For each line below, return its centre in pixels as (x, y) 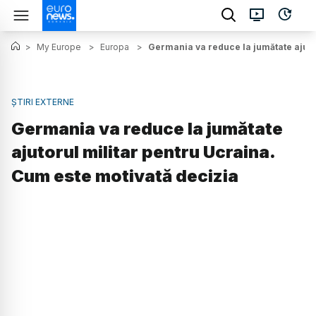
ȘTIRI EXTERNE (43, 102)
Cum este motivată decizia (125, 176)
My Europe (59, 47)
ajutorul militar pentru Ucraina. (143, 152)
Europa (115, 47)
